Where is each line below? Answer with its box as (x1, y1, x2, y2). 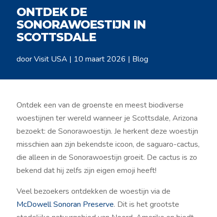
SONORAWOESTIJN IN (16, 17, 146, 31)
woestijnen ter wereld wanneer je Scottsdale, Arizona (16, 112, 198, 124)
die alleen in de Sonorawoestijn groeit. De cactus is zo (16, 152, 197, 163)
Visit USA (33, 53, 67, 64)
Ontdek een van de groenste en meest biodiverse (16, 99, 184, 110)
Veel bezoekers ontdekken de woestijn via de (16, 186, 170, 197)
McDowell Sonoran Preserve (16, 199, 114, 210)
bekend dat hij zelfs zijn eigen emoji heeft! (16, 165, 156, 176)
